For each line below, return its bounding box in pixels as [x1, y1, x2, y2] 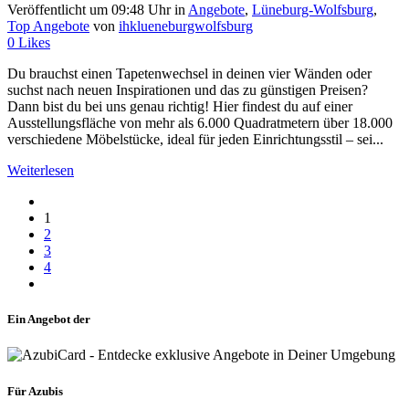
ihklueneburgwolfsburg [119, 18, 253, 35]
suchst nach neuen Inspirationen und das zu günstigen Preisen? [7, 82, 368, 99]
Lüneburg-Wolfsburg [252, 2, 373, 18]
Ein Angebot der [7, 312, 90, 327]
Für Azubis [7, 383, 63, 398]
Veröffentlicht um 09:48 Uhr [7, 2, 171, 18]
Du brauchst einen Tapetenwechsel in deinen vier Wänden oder [7, 66, 372, 82]
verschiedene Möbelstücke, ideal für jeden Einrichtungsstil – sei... [7, 131, 383, 148]
